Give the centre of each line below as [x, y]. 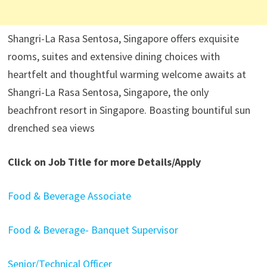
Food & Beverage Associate [69, 196]
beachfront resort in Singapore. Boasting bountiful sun [129, 110]
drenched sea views [51, 128]
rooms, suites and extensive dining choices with [114, 56]
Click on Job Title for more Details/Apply [104, 162]
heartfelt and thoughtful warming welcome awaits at [127, 74]
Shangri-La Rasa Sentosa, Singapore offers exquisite [123, 38]
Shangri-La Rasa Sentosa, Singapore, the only [108, 92]
